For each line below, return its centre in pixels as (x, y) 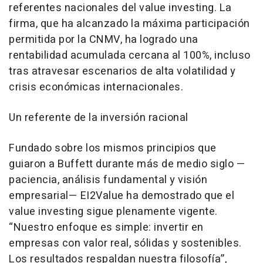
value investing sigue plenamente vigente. (113, 212)
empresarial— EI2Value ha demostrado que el (122, 196)
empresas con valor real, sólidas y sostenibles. (125, 244)
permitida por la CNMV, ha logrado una (104, 40)
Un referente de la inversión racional (99, 118)
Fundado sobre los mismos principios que (113, 149)
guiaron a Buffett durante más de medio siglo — (127, 164)
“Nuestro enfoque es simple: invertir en (106, 228)
